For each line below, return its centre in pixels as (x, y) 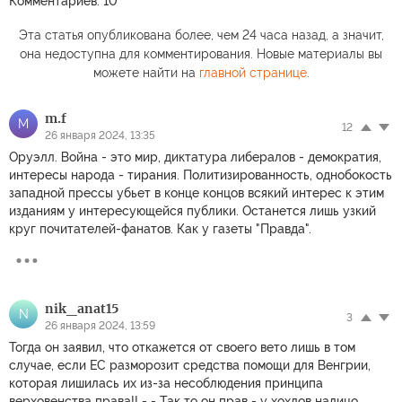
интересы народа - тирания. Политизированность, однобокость (201, 175)
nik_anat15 (82, 308)
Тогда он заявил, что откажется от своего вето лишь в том (182, 347)
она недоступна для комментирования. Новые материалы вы (201, 53)
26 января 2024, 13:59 (100, 325)
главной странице (253, 72)
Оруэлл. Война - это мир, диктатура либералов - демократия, (195, 157)
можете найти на (146, 72)
